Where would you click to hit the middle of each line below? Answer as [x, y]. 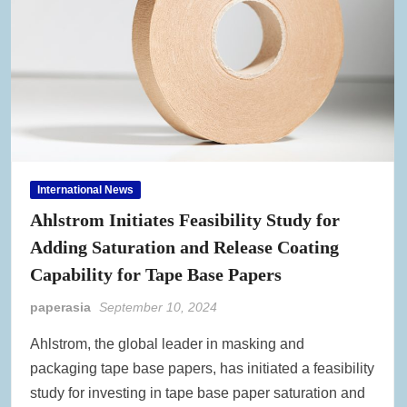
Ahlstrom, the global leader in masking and [168, 344]
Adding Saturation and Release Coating [185, 248]
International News [86, 190]
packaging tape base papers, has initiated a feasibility [203, 369]
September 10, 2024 [159, 308]
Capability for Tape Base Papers [156, 275]
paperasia [61, 308]
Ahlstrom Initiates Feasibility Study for [185, 220]
